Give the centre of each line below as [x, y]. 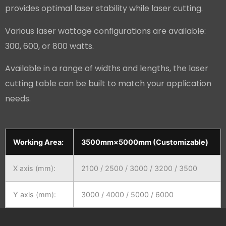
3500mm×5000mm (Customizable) [145, 142]
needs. [18, 98]
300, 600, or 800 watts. [49, 46]
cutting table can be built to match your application [108, 83]
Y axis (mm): [35, 195]
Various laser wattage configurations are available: [105, 31]
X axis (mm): [34, 168]
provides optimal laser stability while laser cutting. [104, 9]
